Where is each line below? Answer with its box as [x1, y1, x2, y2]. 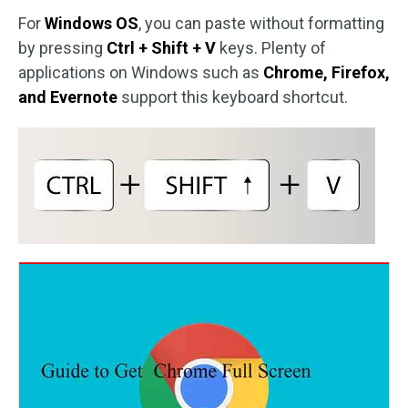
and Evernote [18, 87, 117, 107]
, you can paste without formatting [138, 14, 384, 33]
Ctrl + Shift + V [107, 38, 219, 57]
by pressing [18, 38, 107, 57]
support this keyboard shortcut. [117, 87, 348, 107]
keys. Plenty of [219, 38, 326, 57]
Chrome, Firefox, [263, 63, 390, 82]
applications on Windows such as [18, 63, 263, 82]
